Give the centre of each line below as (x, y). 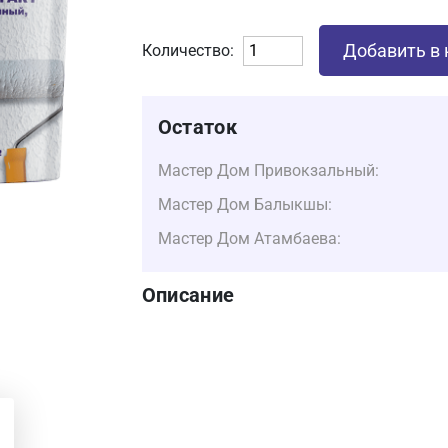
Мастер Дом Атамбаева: (249, 238)
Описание (188, 295)
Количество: (187, 50)
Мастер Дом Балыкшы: (244, 204)
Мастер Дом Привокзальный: (268, 170)
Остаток (197, 127)
